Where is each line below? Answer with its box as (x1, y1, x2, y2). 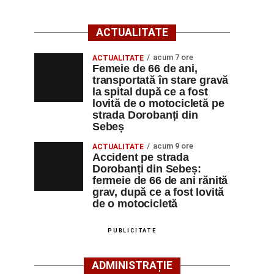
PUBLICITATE (108, 228, 157, 234)
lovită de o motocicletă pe (92, 97, 224, 109)
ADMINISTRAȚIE (92, 259, 172, 272)
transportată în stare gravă (92, 74, 229, 86)
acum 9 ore (153, 141, 193, 150)
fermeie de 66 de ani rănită (92, 174, 228, 187)
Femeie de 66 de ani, (92, 62, 198, 75)
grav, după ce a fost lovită (92, 186, 224, 198)
